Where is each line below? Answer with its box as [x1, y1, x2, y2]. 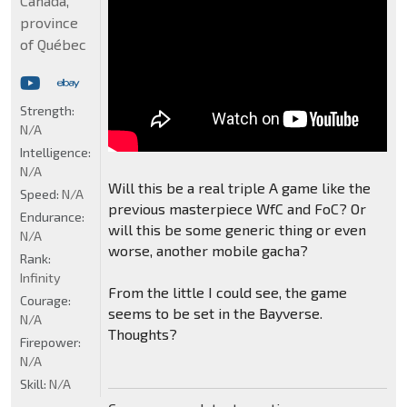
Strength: [20, 103, 74, 119]
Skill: [20, 376, 49, 392]
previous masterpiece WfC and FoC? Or [107, 200, 366, 218]
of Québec [20, 35, 86, 54]
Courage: [20, 293, 71, 309]
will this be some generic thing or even [107, 221, 366, 239]
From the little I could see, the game [107, 283, 347, 302]
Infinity [20, 270, 61, 286]
